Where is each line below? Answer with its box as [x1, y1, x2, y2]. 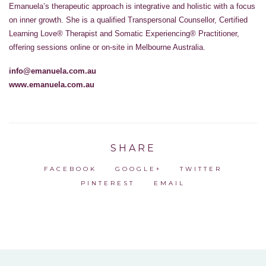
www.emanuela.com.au [9, 80, 94, 89]
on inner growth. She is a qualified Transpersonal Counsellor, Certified [9, 15, 248, 24]
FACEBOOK [43, 164, 97, 173]
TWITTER [180, 164, 223, 173]
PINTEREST [81, 179, 135, 187]
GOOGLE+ [115, 164, 161, 173]
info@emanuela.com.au [9, 66, 96, 75]
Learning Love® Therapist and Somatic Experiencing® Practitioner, [9, 28, 239, 38]
